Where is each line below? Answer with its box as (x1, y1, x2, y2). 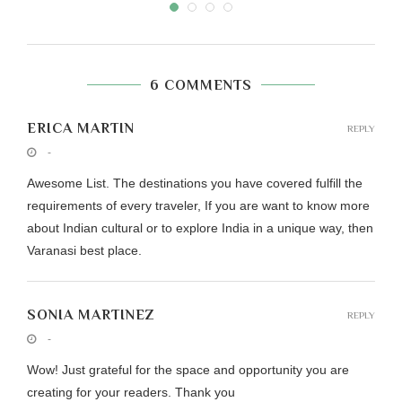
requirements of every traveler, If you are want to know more (27, 198, 370, 214)
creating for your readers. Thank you (27, 385, 235, 400)
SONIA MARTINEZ (27, 307, 155, 324)
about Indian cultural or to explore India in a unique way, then (27, 221, 373, 236)
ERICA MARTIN (27, 120, 135, 137)
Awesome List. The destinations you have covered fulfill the (27, 176, 363, 191)
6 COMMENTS (150, 77, 252, 94)
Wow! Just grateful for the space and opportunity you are (27, 363, 349, 378)
